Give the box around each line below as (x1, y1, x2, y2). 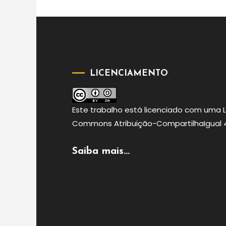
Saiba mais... (72, 146, 130, 156)
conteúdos (44, 10, 116, 26)
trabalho (90, 104, 123, 115)
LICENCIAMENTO (89, 69, 168, 78)
